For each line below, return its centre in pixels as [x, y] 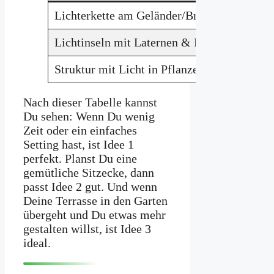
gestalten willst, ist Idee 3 [87, 228]
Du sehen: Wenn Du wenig [89, 116]
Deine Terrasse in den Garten [95, 200]
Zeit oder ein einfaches [80, 130]
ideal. [37, 243]
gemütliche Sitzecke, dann [89, 172]
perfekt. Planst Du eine [80, 158]
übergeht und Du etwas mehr [94, 214]
